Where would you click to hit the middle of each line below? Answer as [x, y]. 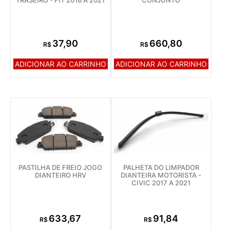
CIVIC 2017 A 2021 [161, 183]
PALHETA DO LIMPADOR [161, 167]
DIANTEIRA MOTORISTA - [161, 175]
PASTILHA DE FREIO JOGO [61, 167]
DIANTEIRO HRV [60, 175]
